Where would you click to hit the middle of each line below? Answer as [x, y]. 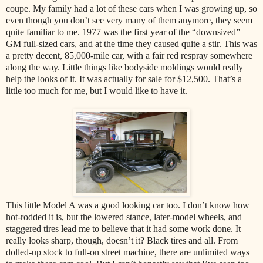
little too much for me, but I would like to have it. [97, 91]
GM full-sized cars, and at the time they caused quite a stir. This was [131, 44]
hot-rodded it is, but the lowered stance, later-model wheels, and [124, 217]
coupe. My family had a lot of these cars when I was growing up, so [131, 9]
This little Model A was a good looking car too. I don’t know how [128, 205]
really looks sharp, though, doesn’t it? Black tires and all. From [122, 241]
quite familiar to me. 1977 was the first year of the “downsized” [123, 32]
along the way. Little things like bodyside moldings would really [124, 68]
